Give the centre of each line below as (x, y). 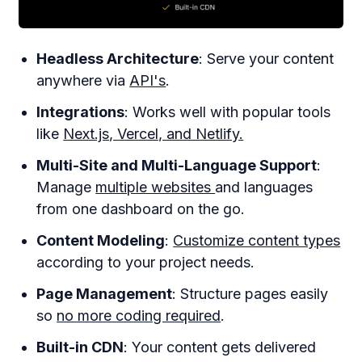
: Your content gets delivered (220, 347)
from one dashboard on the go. (141, 209)
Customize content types (257, 241)
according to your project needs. (146, 263)
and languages (264, 187)
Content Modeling (101, 241)
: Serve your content (267, 59)
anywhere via (83, 81)
